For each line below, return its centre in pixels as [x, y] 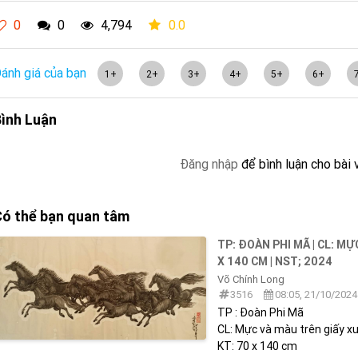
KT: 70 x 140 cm [258, 346]
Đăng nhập [209, 163]
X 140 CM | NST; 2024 [275, 261]
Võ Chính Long [251, 279]
